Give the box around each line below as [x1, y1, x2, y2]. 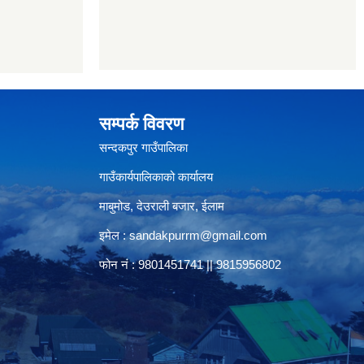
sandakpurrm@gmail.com [129, 228, 267, 242]
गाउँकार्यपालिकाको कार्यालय [99, 170, 219, 184]
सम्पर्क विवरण [99, 114, 184, 134]
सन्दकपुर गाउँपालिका [99, 141, 188, 154]
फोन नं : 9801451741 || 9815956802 [99, 258, 281, 271]
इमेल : [99, 228, 129, 242]
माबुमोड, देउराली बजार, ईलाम [99, 199, 227, 213]
